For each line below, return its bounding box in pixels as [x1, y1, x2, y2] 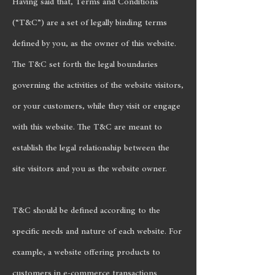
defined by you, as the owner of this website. [12, 37, 176, 50]
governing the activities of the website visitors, [12, 79, 184, 91]
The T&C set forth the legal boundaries [12, 58, 158, 71]
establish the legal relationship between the [12, 142, 169, 154]
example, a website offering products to [12, 246, 160, 258]
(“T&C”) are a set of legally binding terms [12, 17, 167, 29]
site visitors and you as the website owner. [12, 163, 169, 175]
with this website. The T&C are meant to [12, 121, 162, 133]
